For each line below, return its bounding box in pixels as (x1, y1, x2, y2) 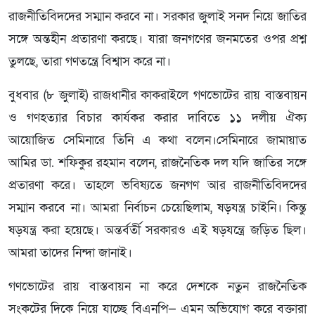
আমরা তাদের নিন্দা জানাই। (8, 244, 132, 261)
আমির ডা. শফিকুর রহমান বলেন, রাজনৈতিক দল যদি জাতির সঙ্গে (8, 154, 307, 171)
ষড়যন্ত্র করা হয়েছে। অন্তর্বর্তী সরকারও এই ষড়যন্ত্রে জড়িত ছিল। (8, 221, 307, 238)
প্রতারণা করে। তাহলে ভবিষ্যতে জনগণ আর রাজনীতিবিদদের (8, 176, 307, 193)
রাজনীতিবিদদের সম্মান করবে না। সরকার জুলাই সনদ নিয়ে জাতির (8, 8, 307, 25)
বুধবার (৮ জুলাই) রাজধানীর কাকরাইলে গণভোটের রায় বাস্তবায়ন (8, 86, 307, 103)
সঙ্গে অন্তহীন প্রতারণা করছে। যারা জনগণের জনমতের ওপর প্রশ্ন (8, 30, 307, 47)
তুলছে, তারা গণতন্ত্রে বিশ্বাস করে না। (8, 53, 171, 70)
